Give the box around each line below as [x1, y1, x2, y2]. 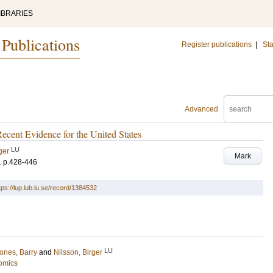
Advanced [185, 105, 218, 113]
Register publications [182, 40, 252, 49]
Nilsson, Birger [54, 248, 102, 257]
